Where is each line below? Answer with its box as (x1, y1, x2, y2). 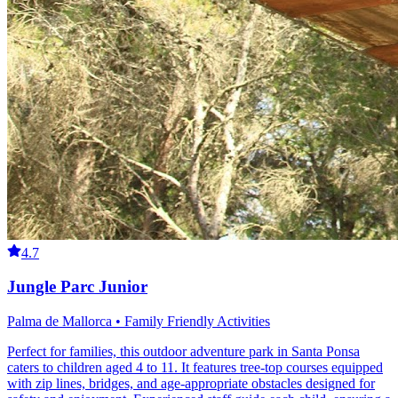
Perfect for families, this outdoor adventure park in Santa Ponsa (7, 344, 360, 360)
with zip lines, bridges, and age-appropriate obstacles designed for (7, 376, 375, 392)
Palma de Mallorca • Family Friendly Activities (7, 314, 270, 330)
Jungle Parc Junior (7, 277, 147, 297)
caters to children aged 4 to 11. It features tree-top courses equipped (7, 360, 383, 376)
